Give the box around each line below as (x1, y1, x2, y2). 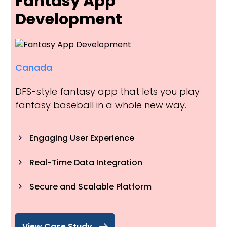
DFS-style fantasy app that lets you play (15, 85, 200, 98)
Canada (15, 61, 52, 74)
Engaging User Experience (29, 132, 134, 144)
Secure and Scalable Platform (29, 181, 152, 193)
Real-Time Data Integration (29, 157, 142, 169)
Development (15, 8, 122, 30)
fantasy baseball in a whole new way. (15, 99, 186, 112)
